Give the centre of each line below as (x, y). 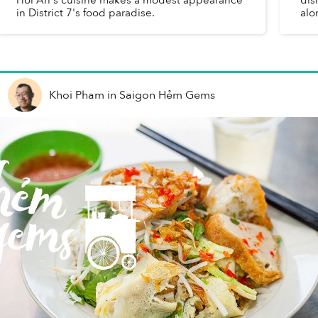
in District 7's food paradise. (86, 12)
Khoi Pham (77, 95)
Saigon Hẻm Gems (168, 95)
